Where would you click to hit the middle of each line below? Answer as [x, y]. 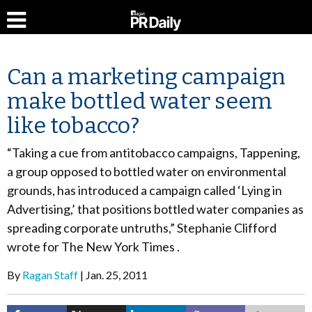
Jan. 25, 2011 [117, 275]
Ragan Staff [50, 275]
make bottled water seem [140, 101]
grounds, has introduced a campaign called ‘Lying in [145, 190]
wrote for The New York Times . [93, 247]
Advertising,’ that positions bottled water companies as [155, 209]
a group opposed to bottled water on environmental [147, 171]
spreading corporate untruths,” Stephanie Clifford [142, 228]
